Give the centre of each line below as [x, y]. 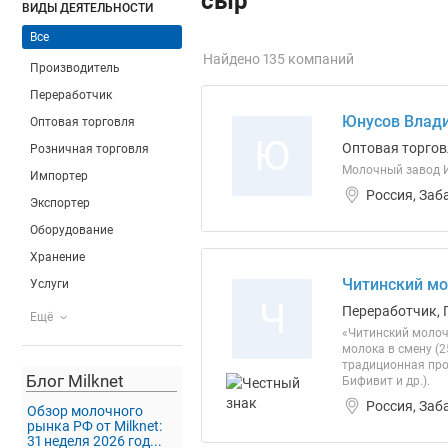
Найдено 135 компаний [278, 59]
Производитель [75, 68]
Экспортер [60, 203]
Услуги [49, 284]
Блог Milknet [75, 381]
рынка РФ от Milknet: [94, 425]
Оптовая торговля [82, 122]
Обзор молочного [85, 410]
